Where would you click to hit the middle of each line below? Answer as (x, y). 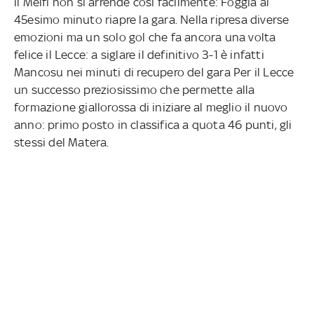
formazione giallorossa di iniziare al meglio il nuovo (151, 107)
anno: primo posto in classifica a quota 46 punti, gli (153, 124)
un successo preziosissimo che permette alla (135, 89)
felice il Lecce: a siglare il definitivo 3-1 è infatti (139, 54)
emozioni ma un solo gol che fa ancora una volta (145, 37)
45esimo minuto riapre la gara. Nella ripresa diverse (152, 19)
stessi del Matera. (62, 142)
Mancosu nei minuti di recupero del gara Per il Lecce (154, 72)
